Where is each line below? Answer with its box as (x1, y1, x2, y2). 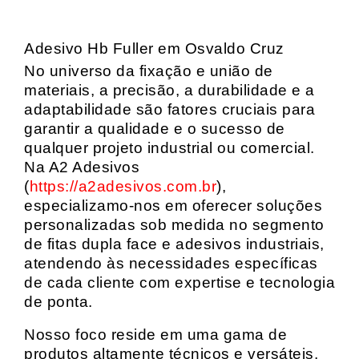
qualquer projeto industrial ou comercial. (24, 139, 315, 156)
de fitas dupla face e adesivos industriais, (24, 236, 325, 252)
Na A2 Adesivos (24, 159, 139, 175)
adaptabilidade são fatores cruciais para (24, 101, 315, 118)
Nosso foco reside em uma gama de (24, 326, 287, 343)
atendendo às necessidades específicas (24, 255, 318, 272)
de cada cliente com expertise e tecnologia (24, 274, 335, 291)
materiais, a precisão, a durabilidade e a (24, 82, 315, 99)
